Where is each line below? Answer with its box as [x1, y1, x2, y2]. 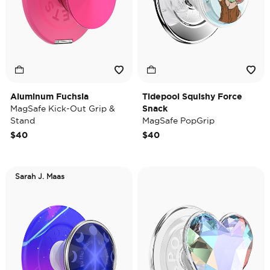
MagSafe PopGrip [142, 116, 215, 125]
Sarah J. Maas [15, 172, 64, 180]
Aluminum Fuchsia [10, 92, 89, 101]
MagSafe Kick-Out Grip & [10, 104, 115, 113]
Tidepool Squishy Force [142, 92, 242, 101]
